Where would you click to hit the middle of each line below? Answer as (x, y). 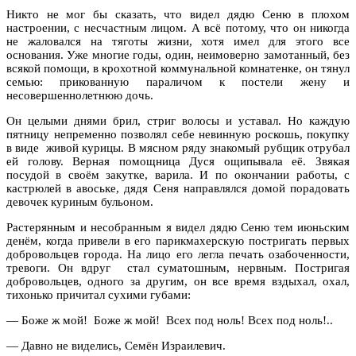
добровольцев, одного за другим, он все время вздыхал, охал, (178, 281)
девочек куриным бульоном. (80, 201)
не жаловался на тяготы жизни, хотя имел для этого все (178, 41)
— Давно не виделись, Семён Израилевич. (116, 345)
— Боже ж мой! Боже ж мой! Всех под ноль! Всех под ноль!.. (170, 320)
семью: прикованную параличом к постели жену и (178, 81)
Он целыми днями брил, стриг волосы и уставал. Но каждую (178, 120)
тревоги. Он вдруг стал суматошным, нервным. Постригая (178, 267)
